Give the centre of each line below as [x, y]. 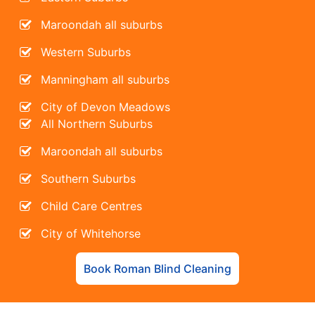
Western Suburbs [86, 52]
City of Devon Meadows [106, 107]
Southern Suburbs [89, 178]
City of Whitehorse [91, 233]
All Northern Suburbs [97, 123]
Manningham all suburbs [105, 79]
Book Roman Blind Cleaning [157, 268]
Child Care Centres [92, 206]
